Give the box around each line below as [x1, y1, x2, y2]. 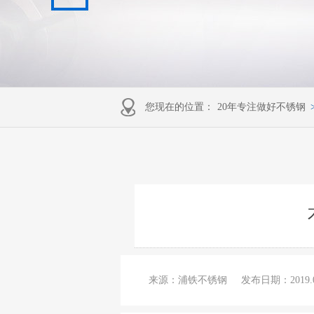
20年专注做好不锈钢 [217, 102, 306, 112]
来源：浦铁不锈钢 [149, 275, 227, 285]
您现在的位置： [145, 102, 214, 112]
